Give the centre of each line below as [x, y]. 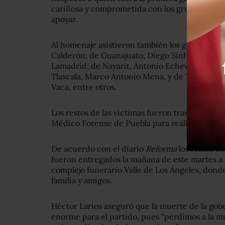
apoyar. [65, 19]
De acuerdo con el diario [98, 149]
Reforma [162, 149]
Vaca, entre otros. [84, 87]
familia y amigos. [82, 181]
